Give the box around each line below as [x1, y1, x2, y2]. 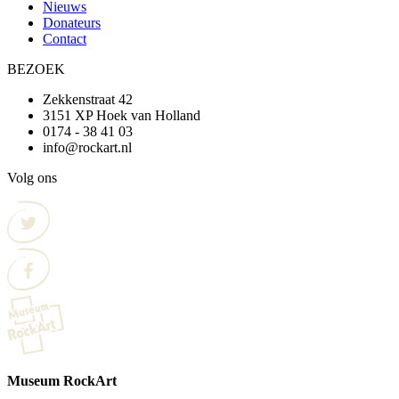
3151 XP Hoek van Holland [43, 107, 200, 123]
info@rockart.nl [43, 139, 132, 155]
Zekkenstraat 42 [43, 91, 133, 107]
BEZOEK [7, 61, 65, 77]
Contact [43, 30, 86, 46]
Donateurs [43, 14, 101, 30]
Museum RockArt [7, 372, 117, 388]
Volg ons [7, 169, 57, 185]
